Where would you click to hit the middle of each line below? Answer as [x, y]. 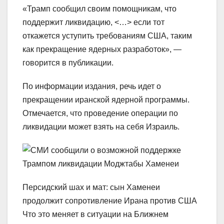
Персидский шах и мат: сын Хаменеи [91, 187]
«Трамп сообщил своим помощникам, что [99, 9]
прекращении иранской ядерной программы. [106, 100]
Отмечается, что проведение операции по [100, 113]
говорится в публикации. [68, 63]
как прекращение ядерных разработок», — [102, 49]
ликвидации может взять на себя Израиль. [101, 127]
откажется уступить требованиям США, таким [107, 36]
